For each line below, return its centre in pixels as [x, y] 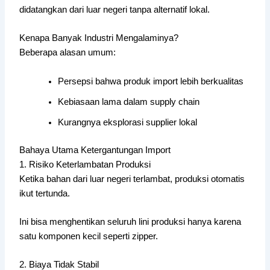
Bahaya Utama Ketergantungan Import [95, 150]
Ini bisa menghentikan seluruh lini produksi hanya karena [130, 221]
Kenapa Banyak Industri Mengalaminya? [99, 38]
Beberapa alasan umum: [68, 53]
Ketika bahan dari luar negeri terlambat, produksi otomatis [132, 179]
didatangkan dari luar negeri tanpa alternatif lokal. [115, 9]
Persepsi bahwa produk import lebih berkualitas [151, 81]
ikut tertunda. [45, 193]
